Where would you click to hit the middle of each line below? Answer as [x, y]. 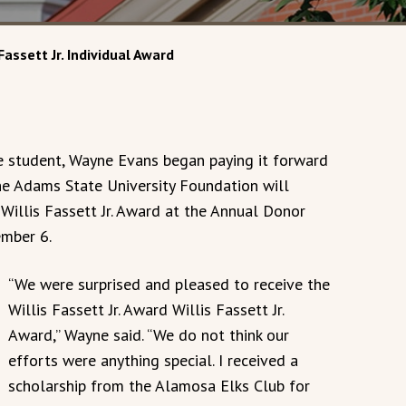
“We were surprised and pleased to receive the [169, 284]
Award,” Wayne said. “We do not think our [149, 334]
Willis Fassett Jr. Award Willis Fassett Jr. [146, 309]
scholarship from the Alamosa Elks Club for [159, 385]
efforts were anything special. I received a [153, 360]
